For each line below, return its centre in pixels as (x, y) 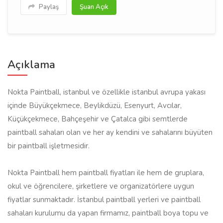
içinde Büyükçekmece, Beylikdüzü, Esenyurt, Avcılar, (95, 106)
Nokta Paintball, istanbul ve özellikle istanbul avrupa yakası (107, 92)
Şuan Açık (94, 7)
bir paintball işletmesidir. (49, 146)
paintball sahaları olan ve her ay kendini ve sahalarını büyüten (110, 132)
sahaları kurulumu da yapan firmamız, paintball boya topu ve (108, 213)
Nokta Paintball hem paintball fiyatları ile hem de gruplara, (106, 173)
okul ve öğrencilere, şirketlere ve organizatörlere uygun (101, 186)
